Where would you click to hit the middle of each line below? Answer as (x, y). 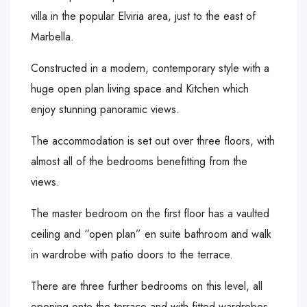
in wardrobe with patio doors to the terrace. (132, 255)
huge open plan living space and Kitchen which (140, 89)
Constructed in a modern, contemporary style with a (150, 68)
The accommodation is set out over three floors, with (153, 141)
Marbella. (52, 37)
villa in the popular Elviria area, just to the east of (143, 16)
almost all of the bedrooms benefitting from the (139, 161)
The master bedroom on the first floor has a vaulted (150, 213)
